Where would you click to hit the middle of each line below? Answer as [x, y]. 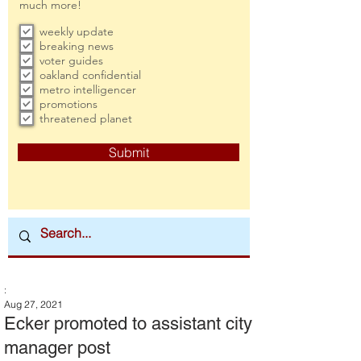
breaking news [77, 46]
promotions [68, 104]
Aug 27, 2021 [33, 304]
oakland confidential [90, 75]
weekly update [77, 31]
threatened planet [86, 118]
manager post [57, 348]
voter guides [71, 60]
